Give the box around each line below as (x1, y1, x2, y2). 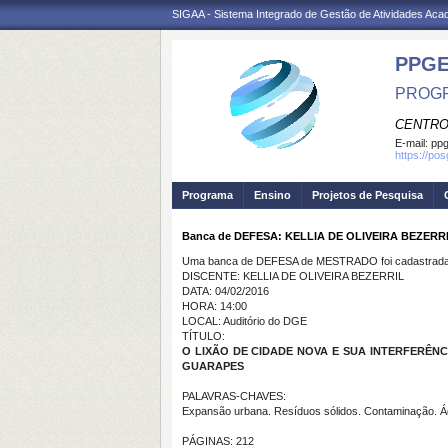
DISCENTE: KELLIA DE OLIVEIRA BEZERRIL (182, 270, 404, 282)
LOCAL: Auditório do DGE (182, 315, 307, 327)
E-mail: (395, 137, 431, 149)
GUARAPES (182, 360, 244, 372)
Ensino (254, 189, 291, 201)
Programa (182, 189, 233, 201)
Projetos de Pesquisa (312, 189, 423, 201)
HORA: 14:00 (182, 300, 247, 312)
